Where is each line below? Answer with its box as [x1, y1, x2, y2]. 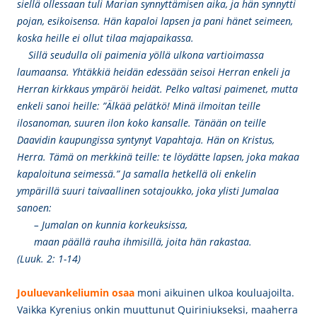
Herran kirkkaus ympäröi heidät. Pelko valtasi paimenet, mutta [17, 82, 298, 96]
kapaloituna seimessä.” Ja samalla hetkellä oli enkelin [17, 167, 256, 180]
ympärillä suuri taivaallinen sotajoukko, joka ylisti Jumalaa [17, 184, 279, 197]
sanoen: [17, 201, 52, 214]
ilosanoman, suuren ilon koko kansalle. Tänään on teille [17, 116, 266, 129]
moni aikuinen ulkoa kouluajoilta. [137, 286, 294, 299]
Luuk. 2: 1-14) [20, 252, 81, 265]
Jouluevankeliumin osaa [17, 286, 134, 299]
